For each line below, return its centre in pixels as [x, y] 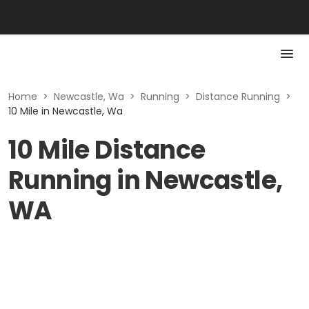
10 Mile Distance [107, 150]
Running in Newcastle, [146, 180]
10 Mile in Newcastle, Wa [66, 111]
